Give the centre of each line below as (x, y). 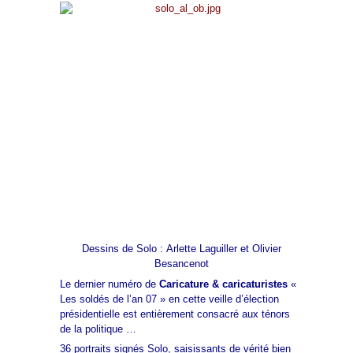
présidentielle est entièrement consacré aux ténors (175, 314)
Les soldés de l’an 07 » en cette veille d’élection (169, 299)
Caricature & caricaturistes (223, 284)
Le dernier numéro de (110, 284)
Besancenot (181, 263)
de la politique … (98, 329)
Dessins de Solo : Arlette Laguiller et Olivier (181, 248)
